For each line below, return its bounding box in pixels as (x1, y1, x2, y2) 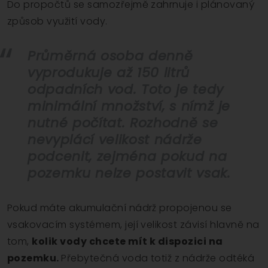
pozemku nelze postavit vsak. (28, 164, 231, 183)
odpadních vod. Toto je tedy (28, 80, 224, 99)
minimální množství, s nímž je (28, 97, 231, 116)
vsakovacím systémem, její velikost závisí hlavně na (7, 218, 260, 232)
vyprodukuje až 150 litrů (28, 63, 190, 83)
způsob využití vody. (7, 14, 108, 29)
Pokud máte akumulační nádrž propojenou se (7, 201, 232, 215)
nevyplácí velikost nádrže (28, 130, 202, 150)
